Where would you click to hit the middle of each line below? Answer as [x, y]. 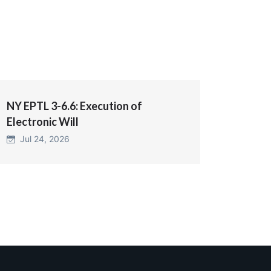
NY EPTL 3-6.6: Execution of [74, 106]
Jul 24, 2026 [42, 139]
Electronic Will [43, 121]
